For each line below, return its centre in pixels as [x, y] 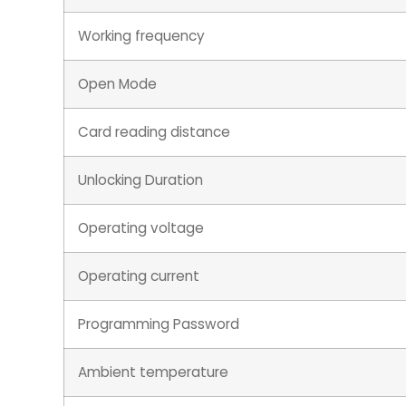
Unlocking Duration [140, 180]
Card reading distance [154, 132]
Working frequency [141, 36]
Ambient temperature [153, 372]
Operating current [139, 276]
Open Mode [117, 84]
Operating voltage [141, 228]
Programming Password [159, 324]
